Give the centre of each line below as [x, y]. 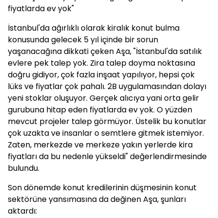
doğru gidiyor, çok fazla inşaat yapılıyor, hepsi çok [101, 75]
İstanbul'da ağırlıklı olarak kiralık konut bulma [94, 28]
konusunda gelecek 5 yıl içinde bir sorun [83, 40]
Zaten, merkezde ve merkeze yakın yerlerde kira [100, 145]
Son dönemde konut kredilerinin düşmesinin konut [102, 188]
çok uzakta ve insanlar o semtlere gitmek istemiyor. [106, 133]
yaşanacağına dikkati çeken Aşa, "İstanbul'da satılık [105, 51]
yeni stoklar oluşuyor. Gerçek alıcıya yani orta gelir [103, 98]
